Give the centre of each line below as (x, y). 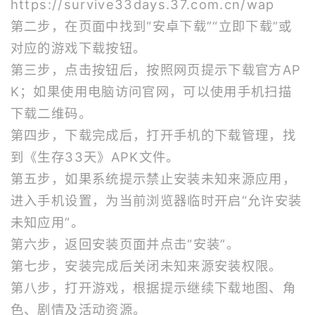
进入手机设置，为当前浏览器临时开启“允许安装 (156, 201)
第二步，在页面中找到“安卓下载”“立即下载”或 (151, 26)
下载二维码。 (51, 114)
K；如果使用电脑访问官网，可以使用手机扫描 (151, 92)
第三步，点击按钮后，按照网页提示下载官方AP (156, 70)
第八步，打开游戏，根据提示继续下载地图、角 (153, 288)
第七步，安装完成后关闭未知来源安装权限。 (146, 266)
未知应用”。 (47, 223)
